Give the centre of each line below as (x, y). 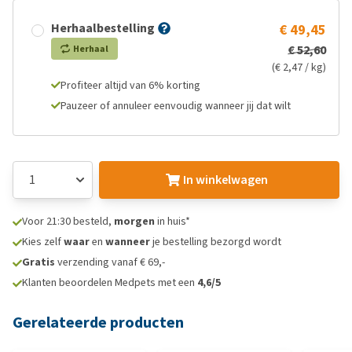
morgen (134, 221)
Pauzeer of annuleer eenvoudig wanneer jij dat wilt (176, 106)
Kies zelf (43, 242)
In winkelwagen (225, 180)
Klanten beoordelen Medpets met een (110, 282)
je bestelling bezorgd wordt (216, 242)
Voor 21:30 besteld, (68, 221)
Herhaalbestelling (103, 28)
